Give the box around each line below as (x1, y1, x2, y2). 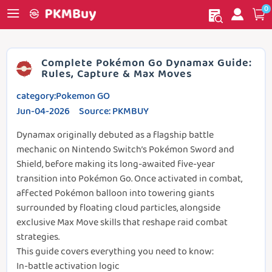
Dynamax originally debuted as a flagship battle (16, 127, 214, 143)
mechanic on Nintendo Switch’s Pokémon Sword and (16, 142, 234, 157)
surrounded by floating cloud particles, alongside (16, 200, 220, 216)
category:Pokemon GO (16, 89, 110, 104)
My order (208, 8, 241, 22)
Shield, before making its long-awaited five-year (16, 157, 215, 172)
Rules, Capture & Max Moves (41, 66, 192, 83)
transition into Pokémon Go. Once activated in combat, (16, 171, 242, 186)
